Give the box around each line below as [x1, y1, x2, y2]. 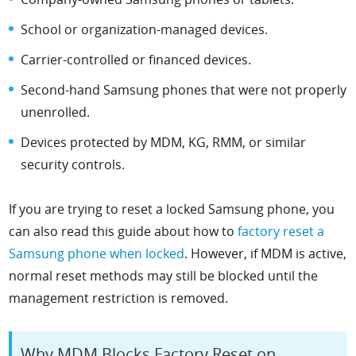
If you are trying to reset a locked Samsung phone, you [9, 199, 335, 218]
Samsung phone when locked [9, 244, 185, 262]
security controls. [21, 155, 126, 173]
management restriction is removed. [9, 288, 229, 307]
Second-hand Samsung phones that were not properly [21, 80, 347, 99]
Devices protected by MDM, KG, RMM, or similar [21, 133, 307, 151]
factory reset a [238, 222, 325, 240]
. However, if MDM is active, [184, 244, 347, 262]
